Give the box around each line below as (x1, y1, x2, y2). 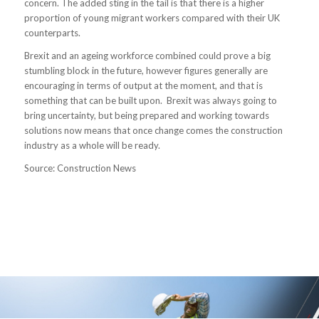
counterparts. (23, 26, 80, 38)
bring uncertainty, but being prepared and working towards (23, 109, 269, 121)
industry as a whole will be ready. (23, 139, 160, 151)
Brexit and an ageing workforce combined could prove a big (23, 49, 271, 61)
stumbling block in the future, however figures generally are (23, 64, 268, 76)
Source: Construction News (23, 162, 136, 174)
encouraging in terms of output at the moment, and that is (23, 79, 263, 91)
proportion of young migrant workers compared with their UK (23, 11, 280, 23)
